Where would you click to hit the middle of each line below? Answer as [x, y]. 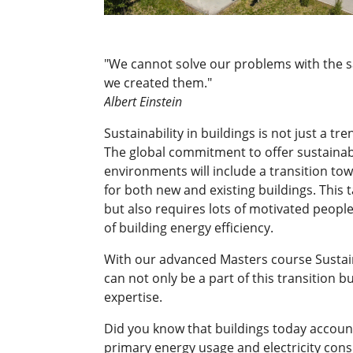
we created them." [158, 82]
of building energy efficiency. [189, 227]
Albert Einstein [143, 101]
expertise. [133, 297]
